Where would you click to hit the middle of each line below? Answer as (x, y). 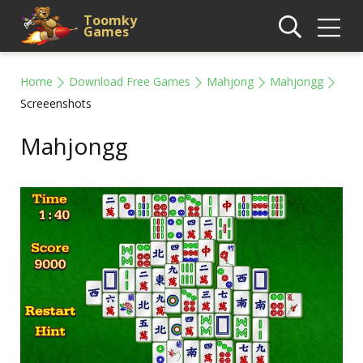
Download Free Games (130, 81)
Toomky (110, 20)
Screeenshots (56, 103)
